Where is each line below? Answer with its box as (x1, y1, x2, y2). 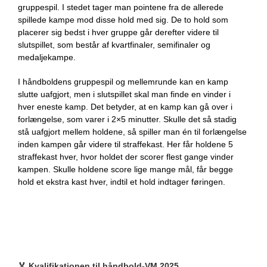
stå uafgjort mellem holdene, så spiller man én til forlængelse (18, 127, 247, 137)
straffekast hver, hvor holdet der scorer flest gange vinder (18, 152, 234, 162)
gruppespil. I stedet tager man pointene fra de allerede (18, 2, 223, 13)
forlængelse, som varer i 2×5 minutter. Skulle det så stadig (18, 114, 237, 125)
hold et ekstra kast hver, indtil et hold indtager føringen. (18, 177, 225, 187)
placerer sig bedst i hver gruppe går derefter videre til (18, 27, 219, 38)
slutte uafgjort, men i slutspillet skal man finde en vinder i (18, 89, 231, 100)
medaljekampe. (18, 52, 76, 63)
